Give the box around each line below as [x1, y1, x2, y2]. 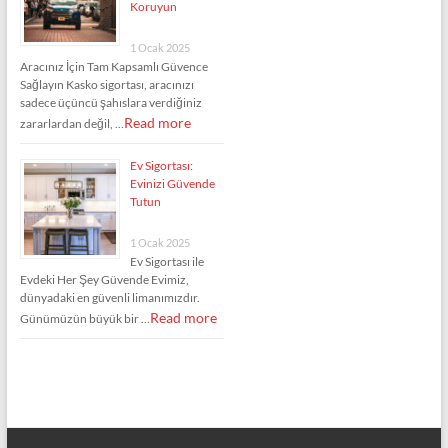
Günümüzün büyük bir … [19, 310, 150, 326]
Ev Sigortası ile [129, 253, 204, 269]
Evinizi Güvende [129, 175, 215, 191]
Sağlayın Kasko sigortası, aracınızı [19, 76, 194, 92]
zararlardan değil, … [19, 115, 124, 131]
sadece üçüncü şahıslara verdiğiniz [19, 94, 202, 110]
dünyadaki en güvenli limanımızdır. [19, 289, 200, 305]
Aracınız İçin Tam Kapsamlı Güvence [19, 58, 208, 74]
